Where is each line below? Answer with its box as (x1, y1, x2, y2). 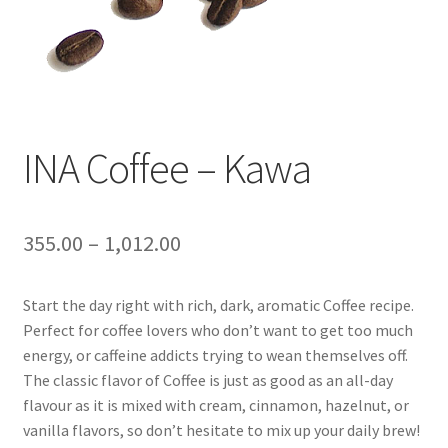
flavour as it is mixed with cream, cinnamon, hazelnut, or (22, 395, 409, 416)
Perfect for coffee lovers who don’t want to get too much (22, 320, 413, 341)
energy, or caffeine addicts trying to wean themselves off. (22, 345, 408, 366)
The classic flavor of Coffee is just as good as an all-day (22, 370, 393, 391)
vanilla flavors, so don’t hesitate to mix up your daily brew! (22, 420, 420, 441)
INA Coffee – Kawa (22, 142, 311, 195)
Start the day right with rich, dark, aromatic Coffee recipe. (22, 295, 414, 316)
